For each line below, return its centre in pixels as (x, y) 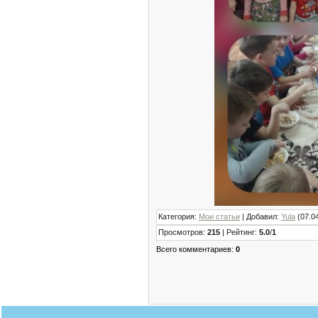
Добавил (262, 216)
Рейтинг (241, 232)
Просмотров (181, 232)
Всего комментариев (194, 249)
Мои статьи (219, 216)
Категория (176, 216)
